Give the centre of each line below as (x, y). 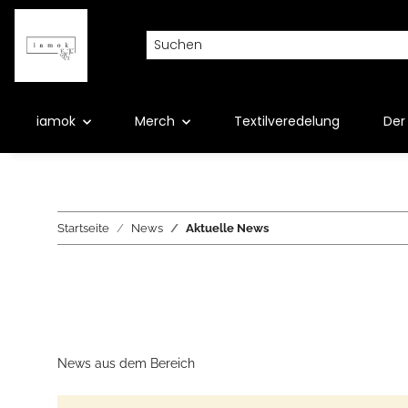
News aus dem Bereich (126, 364)
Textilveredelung (287, 122)
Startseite (83, 229)
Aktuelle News (227, 229)
